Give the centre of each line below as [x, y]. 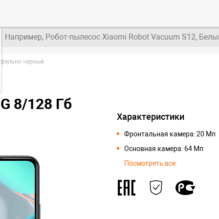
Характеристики [151, 117]
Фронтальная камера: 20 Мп [170, 134]
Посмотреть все [150, 163]
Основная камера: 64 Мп [164, 149]
